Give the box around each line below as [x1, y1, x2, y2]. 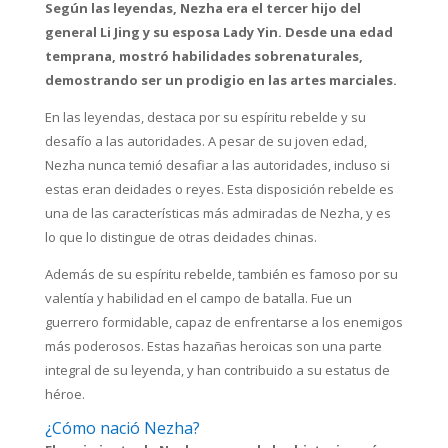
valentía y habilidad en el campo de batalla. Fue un [44, 289, 352, 308]
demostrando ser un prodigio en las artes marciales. [44, 71, 397, 90]
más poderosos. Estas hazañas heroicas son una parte [44, 337, 382, 356]
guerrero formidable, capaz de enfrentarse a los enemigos [44, 313, 403, 332]
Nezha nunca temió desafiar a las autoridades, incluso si [44, 156, 390, 175]
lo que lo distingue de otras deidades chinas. [44, 228, 317, 247]
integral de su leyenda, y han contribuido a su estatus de [44, 361, 390, 380]
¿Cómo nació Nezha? [44, 417, 200, 440]
